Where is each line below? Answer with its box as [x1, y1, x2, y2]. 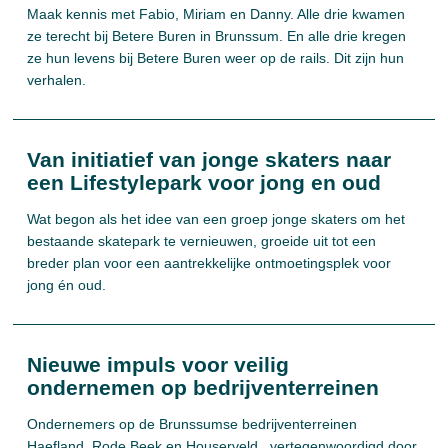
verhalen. [27, 72, 87, 88]
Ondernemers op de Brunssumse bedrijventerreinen [27, 416, 358, 432]
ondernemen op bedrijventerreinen [27, 376, 380, 399]
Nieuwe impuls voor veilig [27, 353, 290, 376]
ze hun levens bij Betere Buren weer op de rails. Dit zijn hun [27, 50, 405, 66]
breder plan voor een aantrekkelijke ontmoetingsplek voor [27, 255, 392, 271]
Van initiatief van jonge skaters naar [27, 148, 392, 171]
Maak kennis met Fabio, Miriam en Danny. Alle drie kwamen [27, 6, 406, 22]
